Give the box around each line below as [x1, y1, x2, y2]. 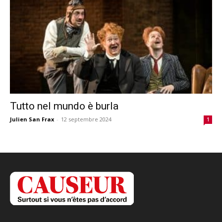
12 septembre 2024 [61, 115, 111, 123]
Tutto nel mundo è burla [10, 100, 118, 112]
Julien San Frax [10, 115, 54, 123]
